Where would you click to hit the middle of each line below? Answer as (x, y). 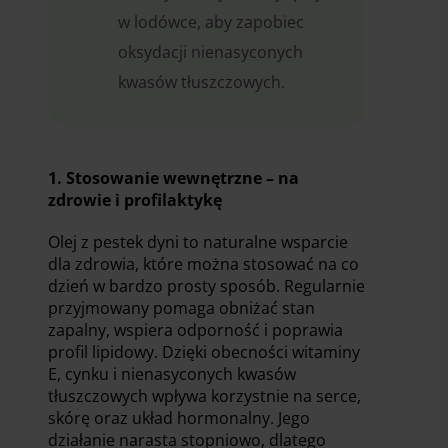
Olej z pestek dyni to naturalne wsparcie (198, 242)
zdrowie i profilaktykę (135, 200)
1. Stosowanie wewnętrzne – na (173, 178)
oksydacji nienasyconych (210, 52)
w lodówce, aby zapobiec (211, 22)
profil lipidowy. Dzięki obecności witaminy (204, 352)
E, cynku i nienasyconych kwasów (172, 374)
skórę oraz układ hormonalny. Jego (179, 418)
